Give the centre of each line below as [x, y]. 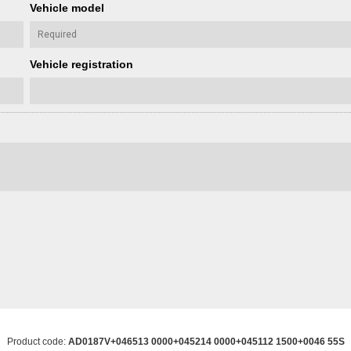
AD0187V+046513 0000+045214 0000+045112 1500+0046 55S [206, 341]
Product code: [37, 341]
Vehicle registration [81, 64]
